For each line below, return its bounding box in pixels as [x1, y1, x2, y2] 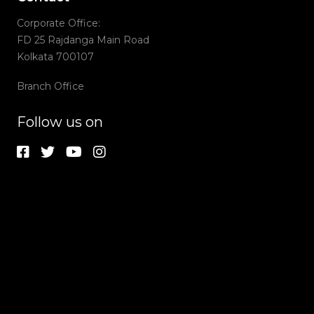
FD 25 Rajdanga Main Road [17, 34, 149, 47]
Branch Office [17, 80, 84, 93]
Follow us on [17, 114, 103, 131]
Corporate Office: [17, 17, 100, 30]
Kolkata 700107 [17, 50, 94, 64]
